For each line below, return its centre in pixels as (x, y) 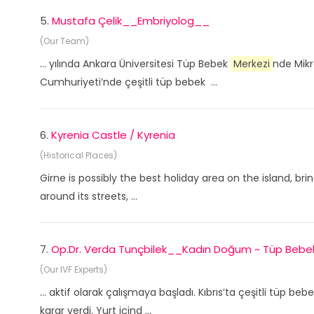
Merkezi (252, 64)
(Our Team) (64, 41)
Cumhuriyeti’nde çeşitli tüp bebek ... (129, 82)
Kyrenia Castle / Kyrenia (113, 135)
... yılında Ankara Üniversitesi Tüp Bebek (135, 64)
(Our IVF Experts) (74, 269)
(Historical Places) (78, 155)
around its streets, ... (89, 196)
